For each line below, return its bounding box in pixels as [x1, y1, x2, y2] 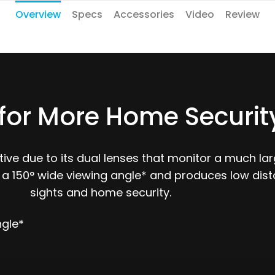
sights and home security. [30, 185, 171, 200]
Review [225, 7, 260, 21]
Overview [15, 7, 61, 21]
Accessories [114, 7, 174, 21]
